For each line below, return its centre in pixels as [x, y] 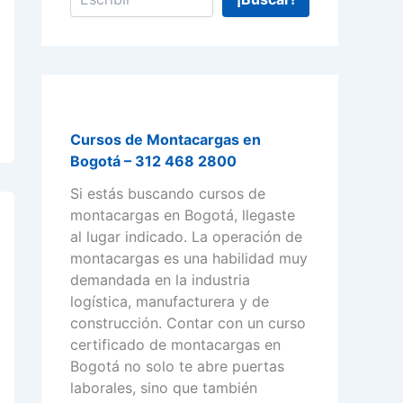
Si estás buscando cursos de [168, 194]
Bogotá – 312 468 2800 [153, 161]
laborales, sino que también [164, 388]
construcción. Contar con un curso [188, 323]
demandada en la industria [160, 280]
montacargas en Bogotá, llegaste [183, 215]
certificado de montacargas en [175, 345]
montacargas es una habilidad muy [189, 259]
